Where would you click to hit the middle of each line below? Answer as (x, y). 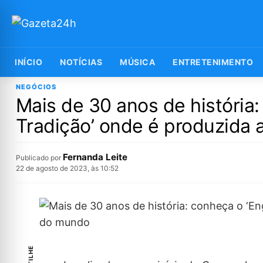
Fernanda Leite (95, 157)
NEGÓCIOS (36, 87)
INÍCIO (28, 62)
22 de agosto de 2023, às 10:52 (67, 168)
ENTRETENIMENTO (213, 62)
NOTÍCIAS (81, 62)
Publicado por (39, 158)
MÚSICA (137, 62)
